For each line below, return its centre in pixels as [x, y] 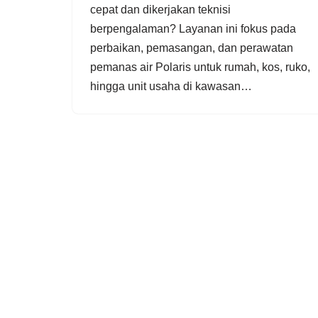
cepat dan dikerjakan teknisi [160, 9]
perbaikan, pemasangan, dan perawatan [192, 48]
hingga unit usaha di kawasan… [172, 86]
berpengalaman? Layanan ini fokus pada [193, 28]
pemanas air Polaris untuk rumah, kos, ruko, [200, 67]
